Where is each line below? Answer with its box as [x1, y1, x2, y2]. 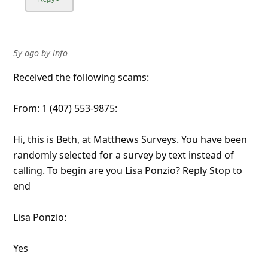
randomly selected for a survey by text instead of [13, 148, 234, 162]
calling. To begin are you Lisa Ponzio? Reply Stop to [13, 163, 242, 177]
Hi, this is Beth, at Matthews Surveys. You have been [13, 132, 247, 146]
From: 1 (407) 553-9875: [13, 101, 117, 115]
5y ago [13, 47, 39, 59]
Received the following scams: [13, 70, 149, 84]
